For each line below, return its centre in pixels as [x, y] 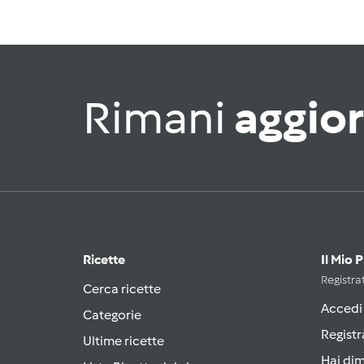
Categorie [112, 314]
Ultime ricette [123, 340]
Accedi [342, 308]
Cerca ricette [122, 288]
